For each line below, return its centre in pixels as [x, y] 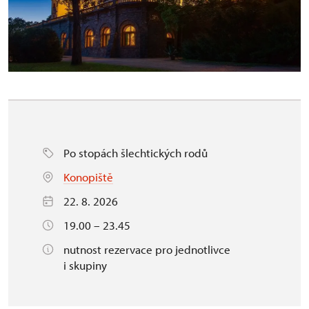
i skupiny [85, 265]
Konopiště [88, 177]
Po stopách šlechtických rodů [136, 152]
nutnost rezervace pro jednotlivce [147, 249]
